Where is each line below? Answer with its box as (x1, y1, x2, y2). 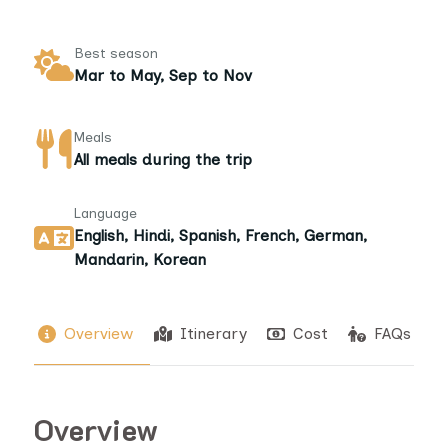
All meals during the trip (74, 149, 252, 169)
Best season (74, 44, 158, 62)
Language (74, 205, 137, 222)
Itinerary (180, 324, 247, 343)
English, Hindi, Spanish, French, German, (74, 226, 367, 245)
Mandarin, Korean (74, 250, 206, 269)
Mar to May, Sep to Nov (74, 65, 252, 85)
